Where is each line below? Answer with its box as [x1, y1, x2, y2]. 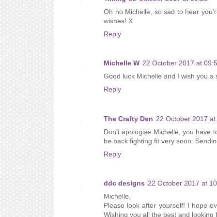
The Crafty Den [104, 114, 153, 123]
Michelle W [104, 59, 139, 67]
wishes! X [104, 16, 133, 25]
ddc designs [104, 179, 145, 187]
